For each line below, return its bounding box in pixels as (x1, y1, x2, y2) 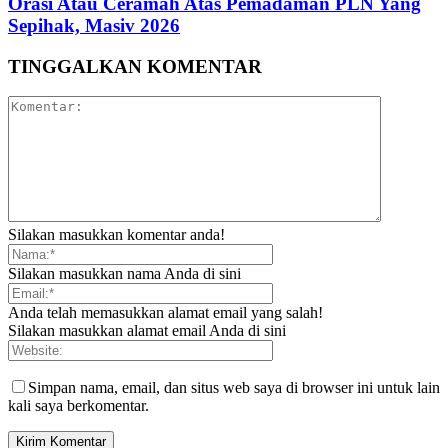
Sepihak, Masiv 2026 (8, 14, 180, 36)
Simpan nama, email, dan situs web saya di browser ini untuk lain (28, 379, 440, 397)
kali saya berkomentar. (8, 397, 149, 415)
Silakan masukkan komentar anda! (8, 226, 225, 244)
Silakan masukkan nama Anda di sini (8, 265, 241, 283)
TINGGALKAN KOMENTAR (8, 55, 262, 77)
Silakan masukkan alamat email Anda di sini (8, 322, 286, 340)
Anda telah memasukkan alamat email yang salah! (8, 304, 323, 322)
